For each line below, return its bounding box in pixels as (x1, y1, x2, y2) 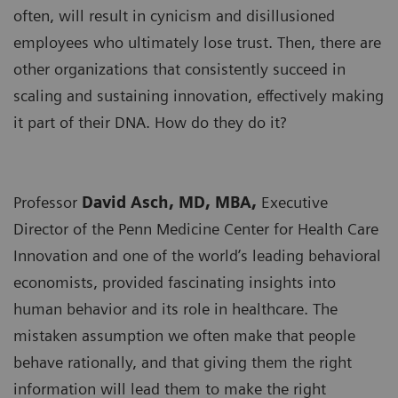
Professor (13, 193, 82, 212)
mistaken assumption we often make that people (13, 326, 355, 346)
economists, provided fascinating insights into (13, 273, 336, 292)
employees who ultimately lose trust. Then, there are (13, 33, 381, 52)
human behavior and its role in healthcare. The (13, 299, 338, 319)
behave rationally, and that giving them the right (13, 353, 352, 372)
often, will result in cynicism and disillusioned (13, 6, 335, 26)
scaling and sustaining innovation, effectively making (13, 86, 384, 106)
